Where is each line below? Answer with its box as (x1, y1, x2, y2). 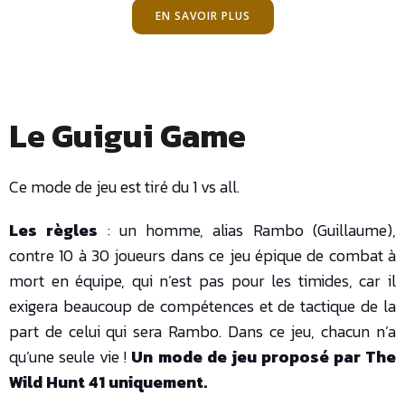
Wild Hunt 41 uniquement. (9, 370, 207, 395)
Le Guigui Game (9, 111, 246, 161)
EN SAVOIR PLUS (155, 8, 250, 24)
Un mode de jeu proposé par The (131, 344, 397, 370)
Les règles (9, 218, 108, 243)
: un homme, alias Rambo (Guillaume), (107, 218, 397, 243)
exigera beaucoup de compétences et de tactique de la (9, 294, 396, 319)
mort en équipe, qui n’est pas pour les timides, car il (9, 268, 396, 294)
